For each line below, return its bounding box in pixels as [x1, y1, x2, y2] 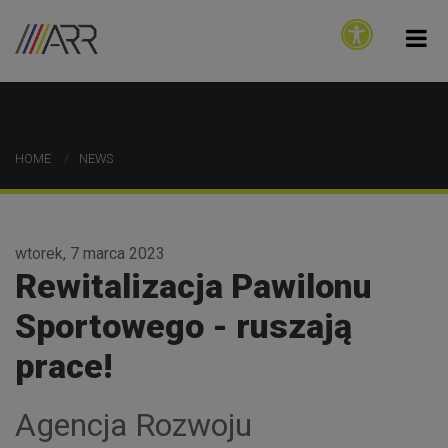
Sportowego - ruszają [15, 306, 352, 346]
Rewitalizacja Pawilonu [15, 266, 372, 306]
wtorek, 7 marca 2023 [15, 244, 165, 263]
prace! [15, 346, 112, 386]
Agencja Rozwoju [15, 406, 252, 444]
